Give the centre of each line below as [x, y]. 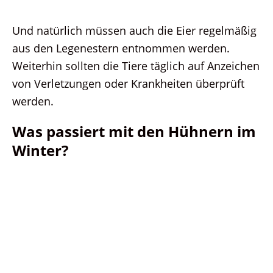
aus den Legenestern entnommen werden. [121, 48]
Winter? [40, 151]
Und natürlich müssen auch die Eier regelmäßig [134, 30]
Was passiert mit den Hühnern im [134, 132]
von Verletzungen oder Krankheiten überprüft [128, 83]
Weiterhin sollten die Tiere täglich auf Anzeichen [136, 66]
